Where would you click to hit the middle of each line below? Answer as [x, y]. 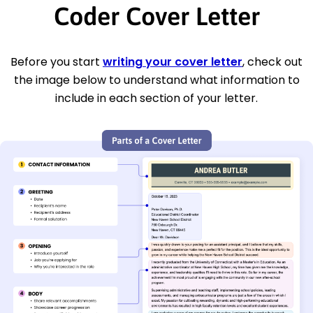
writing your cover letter [173, 61]
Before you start [57, 61]
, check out [272, 61]
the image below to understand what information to [156, 80]
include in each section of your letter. [156, 98]
